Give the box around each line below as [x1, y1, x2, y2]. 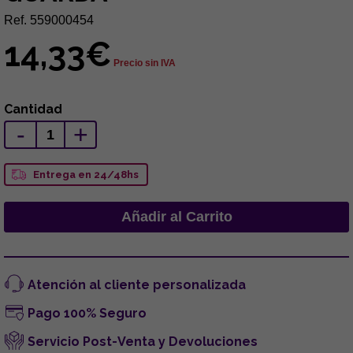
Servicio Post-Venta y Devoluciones [28, 334, 258, 349]
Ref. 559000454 [4, 13, 94, 27]
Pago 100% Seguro [28, 306, 147, 321]
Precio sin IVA [113, 58, 176, 69]
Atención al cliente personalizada [28, 277, 246, 292]
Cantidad [4, 102, 62, 117]
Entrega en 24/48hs [33, 169, 139, 180]
